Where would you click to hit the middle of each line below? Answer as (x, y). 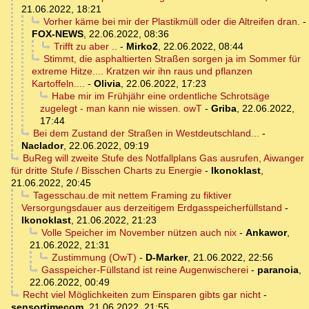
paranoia (278, 270)
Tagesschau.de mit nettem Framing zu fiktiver (132, 196)
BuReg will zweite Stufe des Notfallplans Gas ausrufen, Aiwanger (163, 158)
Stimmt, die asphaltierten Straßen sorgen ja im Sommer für (172, 59)
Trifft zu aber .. (85, 47)
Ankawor (266, 233)
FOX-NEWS (58, 34)
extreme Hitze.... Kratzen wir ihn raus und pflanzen (142, 71)
